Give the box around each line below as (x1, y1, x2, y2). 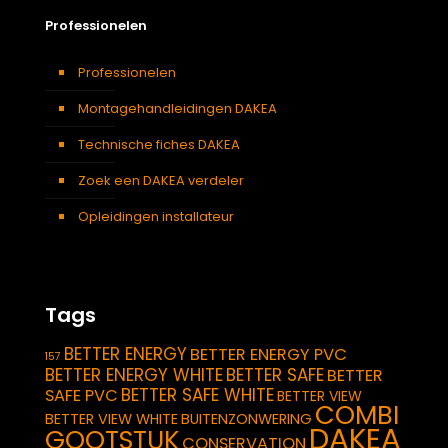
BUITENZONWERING (181, 408, 312, 429)
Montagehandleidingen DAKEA (78, 98, 277, 118)
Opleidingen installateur (78, 206, 234, 226)
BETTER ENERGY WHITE (45, 362, 223, 387)
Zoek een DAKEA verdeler (78, 170, 244, 190)
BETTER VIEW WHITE (45, 408, 178, 429)
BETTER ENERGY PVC (190, 342, 347, 366)
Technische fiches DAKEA (78, 134, 240, 154)
